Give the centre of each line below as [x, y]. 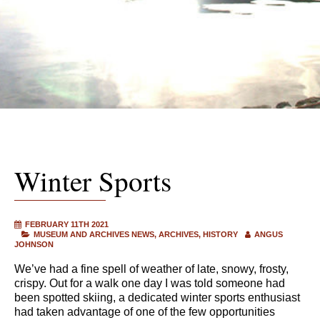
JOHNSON [34, 244]
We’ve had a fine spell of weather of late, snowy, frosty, [151, 269]
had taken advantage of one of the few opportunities [145, 311]
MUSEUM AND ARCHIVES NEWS [94, 234]
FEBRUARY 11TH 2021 [67, 224]
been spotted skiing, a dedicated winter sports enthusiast [157, 297]
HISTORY [220, 234]
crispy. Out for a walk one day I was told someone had [150, 283]
